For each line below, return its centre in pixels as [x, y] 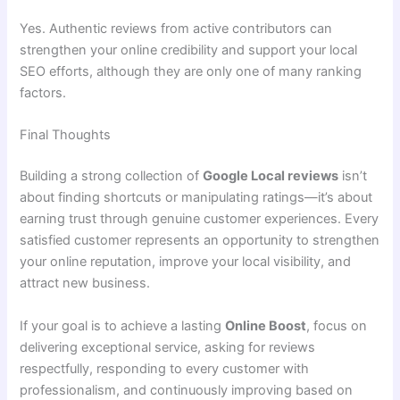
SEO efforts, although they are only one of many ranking [191, 72]
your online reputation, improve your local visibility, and [186, 262]
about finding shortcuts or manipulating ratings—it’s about [196, 198]
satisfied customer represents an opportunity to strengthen [200, 241]
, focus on [337, 325]
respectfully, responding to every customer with [165, 368]
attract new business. [85, 283]
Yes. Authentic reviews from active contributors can [176, 29]
